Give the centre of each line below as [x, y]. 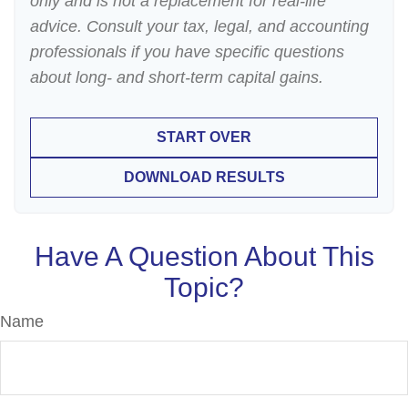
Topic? [204, 287]
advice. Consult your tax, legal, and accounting [199, 26]
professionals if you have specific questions [187, 52]
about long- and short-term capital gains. [177, 77]
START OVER [204, 137]
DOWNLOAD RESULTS [204, 177]
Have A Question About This [204, 256]
